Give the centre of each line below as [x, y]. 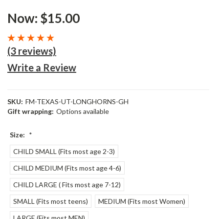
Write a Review [42, 67]
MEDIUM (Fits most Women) [142, 201]
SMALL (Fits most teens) [50, 201]
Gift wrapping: [31, 111]
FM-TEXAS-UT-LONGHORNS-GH [77, 101]
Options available [82, 111]
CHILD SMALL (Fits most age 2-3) [64, 152]
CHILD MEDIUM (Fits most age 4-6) [67, 168]
